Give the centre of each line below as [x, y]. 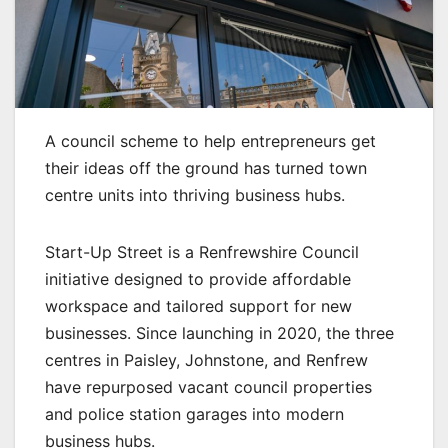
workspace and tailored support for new [198, 306]
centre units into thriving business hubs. [195, 195]
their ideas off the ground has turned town [206, 168]
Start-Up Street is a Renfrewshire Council [202, 252]
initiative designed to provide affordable [198, 279]
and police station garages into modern [194, 414]
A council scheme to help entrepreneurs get [210, 141]
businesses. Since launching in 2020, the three [219, 333]
